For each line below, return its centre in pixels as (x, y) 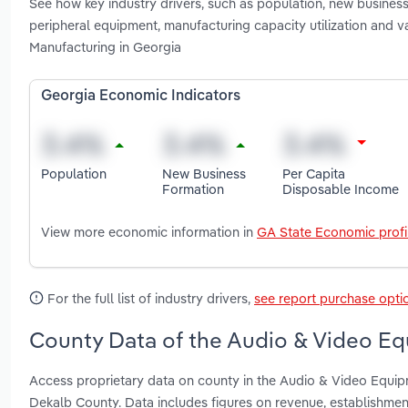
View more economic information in (149, 232)
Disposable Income (341, 189)
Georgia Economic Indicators (141, 97)
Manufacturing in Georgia (105, 47)
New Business (204, 173)
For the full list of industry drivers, (149, 299)
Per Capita (314, 173)
